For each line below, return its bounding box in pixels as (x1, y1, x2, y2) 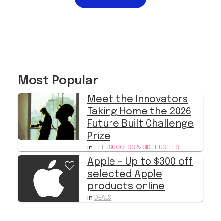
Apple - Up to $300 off (87, 136, 193, 147)
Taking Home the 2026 (87, 85, 191, 96)
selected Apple (87, 148, 162, 159)
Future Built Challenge (87, 98, 194, 109)
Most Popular (18, 54, 98, 67)
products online (87, 160, 165, 171)
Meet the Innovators (87, 73, 188, 84)
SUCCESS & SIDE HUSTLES (107, 123, 179, 130)
